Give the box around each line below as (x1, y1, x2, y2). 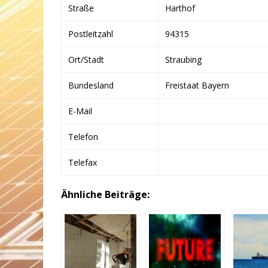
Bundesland (68, 80, 114, 91)
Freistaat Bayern (165, 80, 229, 91)
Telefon (68, 131, 98, 142)
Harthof (165, 2, 195, 14)
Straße (68, 2, 94, 14)
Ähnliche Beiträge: (61, 188, 150, 201)
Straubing (165, 54, 202, 65)
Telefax (68, 157, 97, 168)
